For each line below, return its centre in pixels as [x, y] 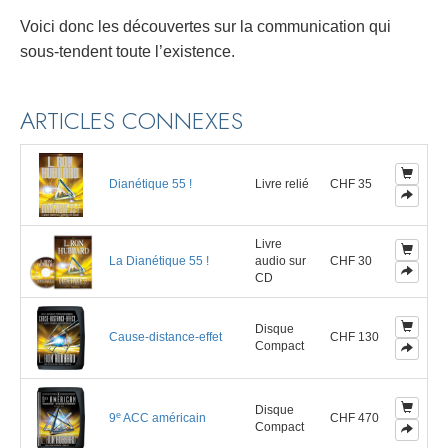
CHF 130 [354, 337]
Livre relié [282, 184]
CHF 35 [351, 184]
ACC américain [163, 418]
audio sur [280, 261]
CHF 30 [351, 261]
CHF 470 [354, 418]
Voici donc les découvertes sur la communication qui [205, 27]
